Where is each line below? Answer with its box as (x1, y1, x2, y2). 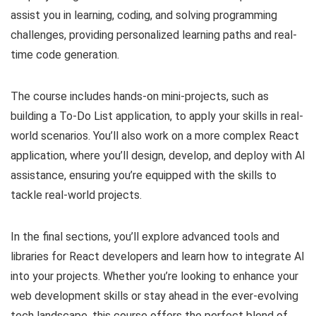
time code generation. (11, 48, 119, 62)
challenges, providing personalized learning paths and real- (11, 28, 297, 42)
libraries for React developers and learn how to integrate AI (11, 250, 305, 264)
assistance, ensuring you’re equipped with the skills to (11, 169, 276, 183)
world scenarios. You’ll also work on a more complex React (11, 129, 299, 143)
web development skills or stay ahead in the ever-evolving (11, 289, 298, 303)
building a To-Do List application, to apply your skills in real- (11, 109, 303, 123)
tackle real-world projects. (11, 188, 142, 202)
